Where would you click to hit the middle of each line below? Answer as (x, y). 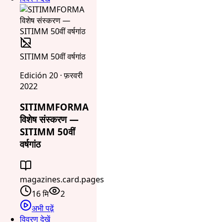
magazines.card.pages (62, 180)
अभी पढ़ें (43, 208)
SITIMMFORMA (54, 107)
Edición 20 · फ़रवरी (51, 75)
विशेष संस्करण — (49, 119)
